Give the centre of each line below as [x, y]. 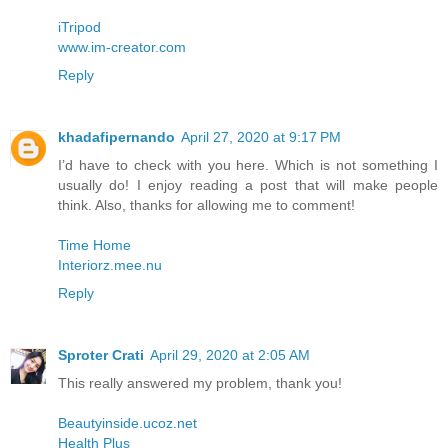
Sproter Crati [101, 355]
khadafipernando [116, 137]
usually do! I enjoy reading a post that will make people [248, 185]
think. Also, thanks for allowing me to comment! [206, 205]
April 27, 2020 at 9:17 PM [261, 137]
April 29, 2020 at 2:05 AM [230, 355]
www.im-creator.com [122, 47]
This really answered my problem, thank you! [200, 383]
